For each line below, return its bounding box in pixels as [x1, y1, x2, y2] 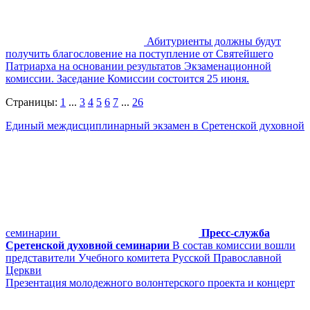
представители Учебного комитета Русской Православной [6, 251, 282, 264]
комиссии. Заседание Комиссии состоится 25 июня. [6, 72, 249, 84]
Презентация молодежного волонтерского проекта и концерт [6, 276, 295, 289]
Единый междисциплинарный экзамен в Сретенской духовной [6, 119, 304, 131]
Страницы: [6, 95, 60, 108]
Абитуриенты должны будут [147, 35, 281, 47]
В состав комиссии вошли [172, 239, 295, 251]
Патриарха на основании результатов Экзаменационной [6, 60, 271, 72]
